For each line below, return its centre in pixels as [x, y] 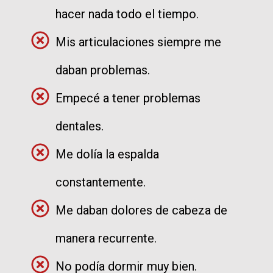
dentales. [80, 126]
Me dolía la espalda [107, 154]
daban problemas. [103, 70]
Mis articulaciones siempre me [138, 42]
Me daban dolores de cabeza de [141, 210]
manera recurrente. [106, 238]
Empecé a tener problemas [128, 98]
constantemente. [101, 182]
